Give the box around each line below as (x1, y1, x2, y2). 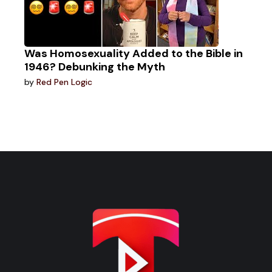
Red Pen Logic (36, 76, 93, 87)
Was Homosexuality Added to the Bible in (24, 46, 243, 61)
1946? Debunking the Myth (24, 59, 166, 74)
